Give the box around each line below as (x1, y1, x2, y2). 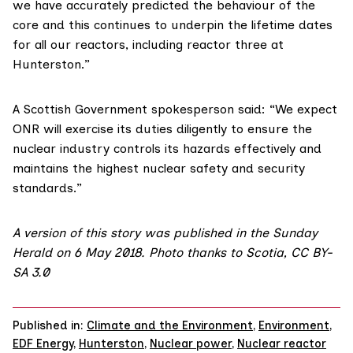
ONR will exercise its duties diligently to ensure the (13, 121, 312, 137)
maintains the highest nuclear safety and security (13, 161, 305, 176)
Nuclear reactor (237, 336, 326, 351)
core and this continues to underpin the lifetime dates (13, 17, 333, 33)
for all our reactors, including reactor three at (13, 37, 284, 53)
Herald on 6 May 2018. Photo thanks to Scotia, (13, 245, 291, 261)
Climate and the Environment (87, 318, 253, 333)
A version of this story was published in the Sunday (13, 225, 318, 241)
